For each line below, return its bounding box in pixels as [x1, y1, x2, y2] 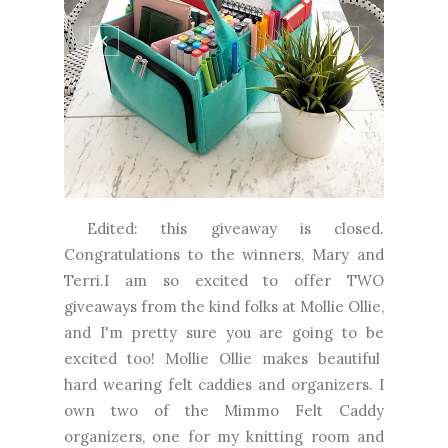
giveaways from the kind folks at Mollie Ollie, [64, 296, 384, 316]
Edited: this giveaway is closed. [64, 218, 384, 238]
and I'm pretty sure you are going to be [64, 322, 384, 342]
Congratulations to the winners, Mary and [64, 244, 384, 264]
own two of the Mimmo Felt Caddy [64, 400, 384, 420]
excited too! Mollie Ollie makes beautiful [64, 348, 384, 368]
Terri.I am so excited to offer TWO [64, 270, 384, 290]
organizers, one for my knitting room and [64, 426, 384, 446]
